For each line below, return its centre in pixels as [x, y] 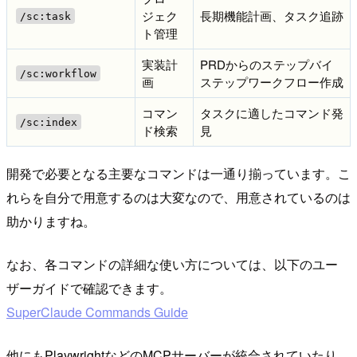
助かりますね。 [51, 222]
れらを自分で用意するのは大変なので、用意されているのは [178, 198]
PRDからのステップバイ [267, 64]
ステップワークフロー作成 [272, 81]
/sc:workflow [58, 73]
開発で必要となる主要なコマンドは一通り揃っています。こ [178, 174]
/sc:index [48, 122]
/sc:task [45, 16]
